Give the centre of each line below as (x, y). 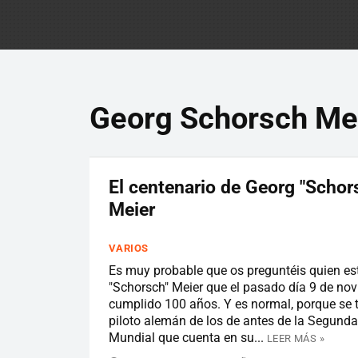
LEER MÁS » (296, 338)
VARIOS (129, 248)
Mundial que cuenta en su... (186, 337)
